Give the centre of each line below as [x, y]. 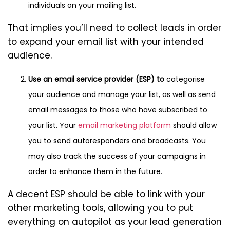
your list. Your [53, 126]
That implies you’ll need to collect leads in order [114, 28]
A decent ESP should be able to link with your [106, 194]
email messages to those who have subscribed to [118, 110]
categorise [185, 79]
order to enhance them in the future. [95, 172]
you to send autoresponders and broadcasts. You [117, 141]
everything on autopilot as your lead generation [115, 222]
